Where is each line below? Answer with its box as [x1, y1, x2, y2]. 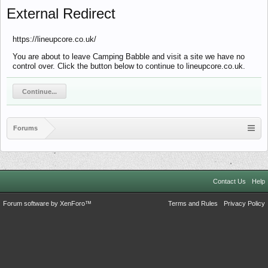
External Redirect [7, 5, 115, 22]
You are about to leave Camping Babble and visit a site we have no [13, 52, 245, 61]
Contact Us [213, 178, 246, 185]
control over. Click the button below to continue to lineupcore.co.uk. [13, 62, 245, 71]
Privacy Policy [224, 200, 265, 207]
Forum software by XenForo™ [3, 200, 92, 207]
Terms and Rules [168, 200, 218, 207]
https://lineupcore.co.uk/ [13, 35, 96, 44]
